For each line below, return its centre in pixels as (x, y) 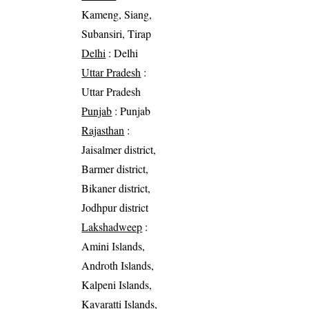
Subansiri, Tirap (117, 33)
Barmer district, (115, 168)
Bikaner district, (116, 188)
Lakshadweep (112, 226)
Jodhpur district (115, 207)
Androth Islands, (118, 265)
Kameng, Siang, (117, 14)
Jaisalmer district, (119, 149)
